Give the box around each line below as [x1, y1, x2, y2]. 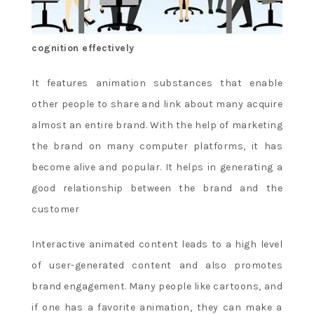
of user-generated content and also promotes [32, 259, 282, 271]
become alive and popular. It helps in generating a [32, 161, 282, 173]
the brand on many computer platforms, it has [32, 139, 282, 152]
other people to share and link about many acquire [32, 97, 282, 110]
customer [32, 203, 79, 215]
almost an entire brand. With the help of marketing [32, 118, 282, 131]
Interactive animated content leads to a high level [32, 238, 282, 250]
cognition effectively [32, 41, 135, 54]
